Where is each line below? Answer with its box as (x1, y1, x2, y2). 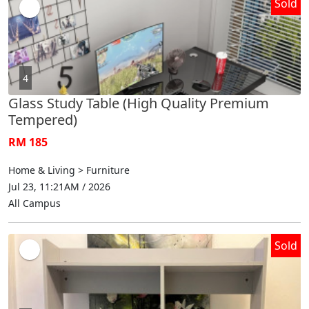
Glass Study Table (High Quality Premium (8, 93, 269, 112)
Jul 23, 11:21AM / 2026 (8, 179, 110, 193)
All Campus (8, 196, 61, 210)
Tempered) (8, 110, 77, 129)
